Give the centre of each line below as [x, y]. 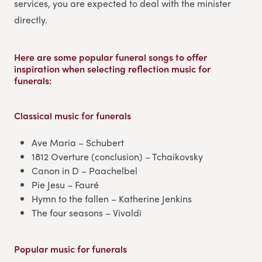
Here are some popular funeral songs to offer [111, 57]
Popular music [44, 249]
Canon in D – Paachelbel [85, 170]
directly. [31, 19]
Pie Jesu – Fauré [65, 184]
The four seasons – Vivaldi [87, 212]
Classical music [46, 115]
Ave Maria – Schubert [78, 142]
